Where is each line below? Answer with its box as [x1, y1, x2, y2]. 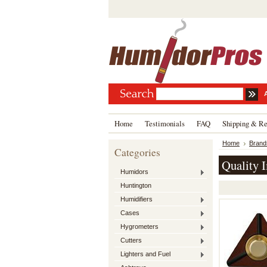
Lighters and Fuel [120, 250, 170, 257]
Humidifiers [120, 195, 153, 203]
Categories [114, 145, 160, 159]
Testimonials [145, 118, 185, 129]
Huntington [120, 182, 151, 189]
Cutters [120, 237, 142, 244]
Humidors [120, 168, 148, 175]
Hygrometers [120, 223, 159, 230]
